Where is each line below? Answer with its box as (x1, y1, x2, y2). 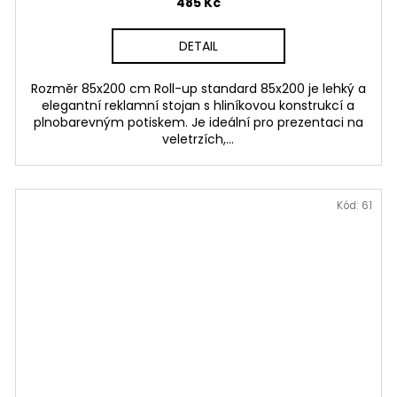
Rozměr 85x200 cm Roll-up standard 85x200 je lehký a (30, 79, 366, 97)
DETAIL (178, 36, 218, 55)
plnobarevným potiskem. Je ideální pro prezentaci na (33, 113, 363, 131)
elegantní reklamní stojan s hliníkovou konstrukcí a (42, 96, 355, 114)
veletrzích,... (162, 129, 235, 148)
